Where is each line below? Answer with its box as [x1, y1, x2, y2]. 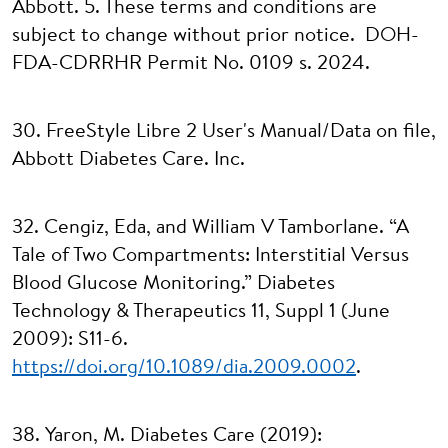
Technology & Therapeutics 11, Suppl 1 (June [12, 302, 390, 322]
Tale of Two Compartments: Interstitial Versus [12, 246, 409, 266]
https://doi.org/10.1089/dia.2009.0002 [12, 358, 356, 378]
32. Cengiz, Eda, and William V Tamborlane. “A [12, 218, 409, 238]
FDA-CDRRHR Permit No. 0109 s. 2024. [12, 54, 370, 74]
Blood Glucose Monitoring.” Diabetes [12, 274, 335, 294]
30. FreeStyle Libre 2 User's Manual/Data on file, [12, 122, 436, 142]
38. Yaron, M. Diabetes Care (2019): [12, 426, 322, 446]
